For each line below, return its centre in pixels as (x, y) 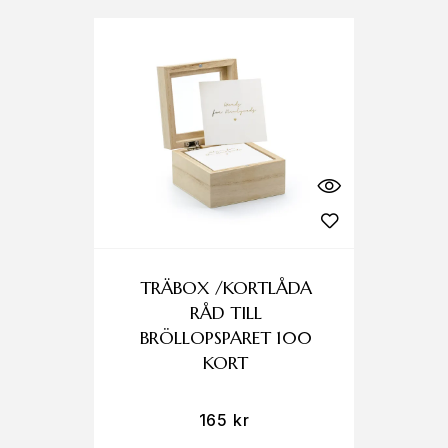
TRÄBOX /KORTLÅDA (225, 287)
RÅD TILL (225, 312)
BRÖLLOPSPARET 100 (225, 337)
